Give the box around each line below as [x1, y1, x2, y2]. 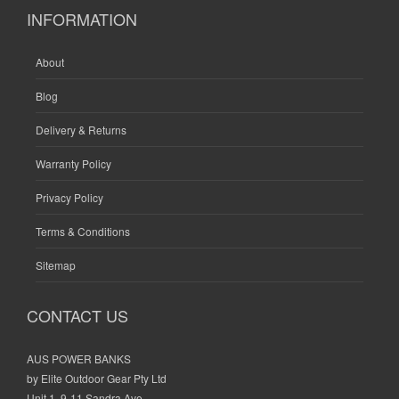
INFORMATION [27, 7, 137, 31]
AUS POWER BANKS [27, 351, 131, 367]
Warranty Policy [36, 156, 111, 172]
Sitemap [36, 257, 76, 273]
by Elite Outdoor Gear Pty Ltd [27, 370, 167, 387]
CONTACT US [27, 304, 128, 328]
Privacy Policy [36, 190, 103, 206]
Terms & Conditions [36, 224, 130, 240]
